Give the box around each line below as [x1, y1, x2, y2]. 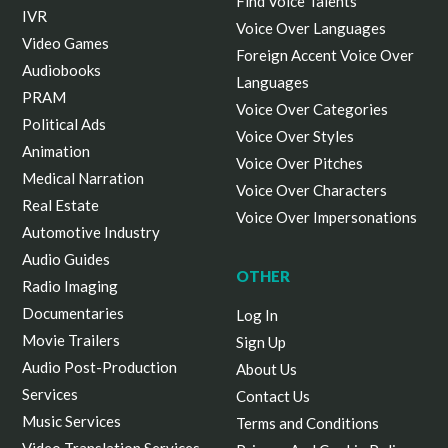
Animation [22, 142, 91, 161]
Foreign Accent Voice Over [236, 46, 414, 65]
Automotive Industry [22, 223, 161, 242]
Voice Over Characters [236, 181, 387, 200]
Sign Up [236, 333, 286, 352]
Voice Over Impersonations [236, 208, 417, 227]
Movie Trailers [22, 331, 121, 350]
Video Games [22, 34, 110, 53]
